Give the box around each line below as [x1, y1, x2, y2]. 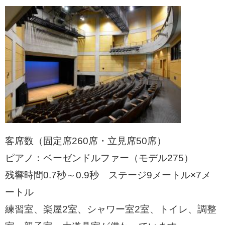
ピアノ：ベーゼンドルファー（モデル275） [5, 153, 193, 164]
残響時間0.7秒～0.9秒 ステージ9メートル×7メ [5, 170, 211, 181]
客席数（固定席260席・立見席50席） [5, 136, 166, 147]
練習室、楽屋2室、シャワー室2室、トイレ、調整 [5, 204, 216, 215]
